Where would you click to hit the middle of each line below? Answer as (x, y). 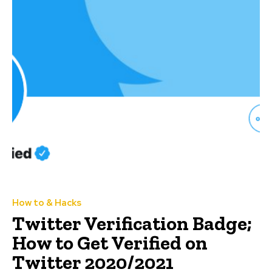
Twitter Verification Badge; (132, 224)
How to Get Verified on (110, 243)
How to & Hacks (47, 203)
